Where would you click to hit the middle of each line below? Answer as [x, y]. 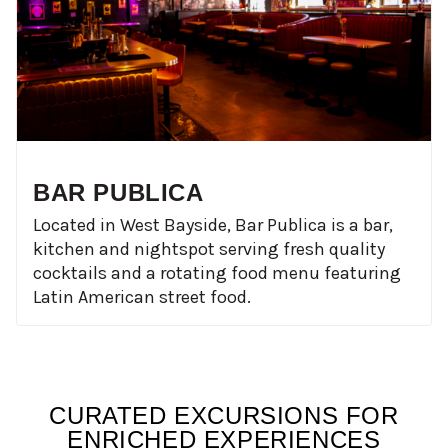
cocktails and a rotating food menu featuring [217, 273]
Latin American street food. [142, 297]
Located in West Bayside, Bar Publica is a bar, [213, 225]
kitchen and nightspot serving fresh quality [209, 249]
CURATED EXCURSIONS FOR [224, 416]
